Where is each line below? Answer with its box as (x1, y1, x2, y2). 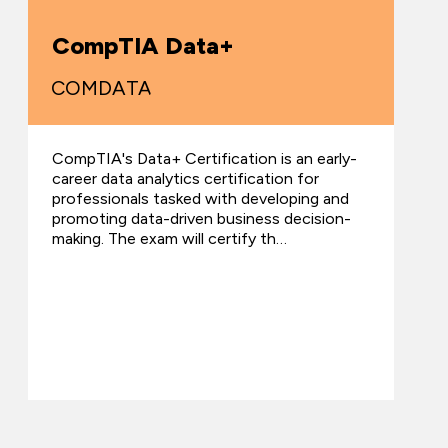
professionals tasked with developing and (52, 188, 349, 208)
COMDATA (51, 75, 152, 100)
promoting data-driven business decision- (52, 208, 351, 228)
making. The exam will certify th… (52, 228, 287, 248)
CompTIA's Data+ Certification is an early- (52, 148, 357, 168)
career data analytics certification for (52, 168, 319, 188)
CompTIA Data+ (52, 30, 234, 60)
